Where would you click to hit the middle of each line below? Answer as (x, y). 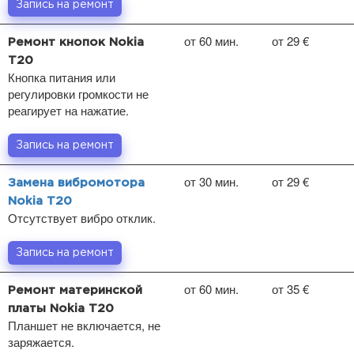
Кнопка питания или (62, 77)
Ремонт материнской (75, 290)
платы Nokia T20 (61, 308)
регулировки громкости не (78, 93)
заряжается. (41, 341)
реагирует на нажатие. (68, 110)
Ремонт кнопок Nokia (76, 42)
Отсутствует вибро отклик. (82, 217)
